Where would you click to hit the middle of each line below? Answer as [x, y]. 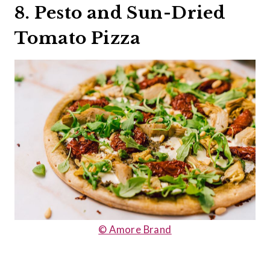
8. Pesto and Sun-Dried [120, 13]
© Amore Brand [135, 230]
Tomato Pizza [78, 38]
